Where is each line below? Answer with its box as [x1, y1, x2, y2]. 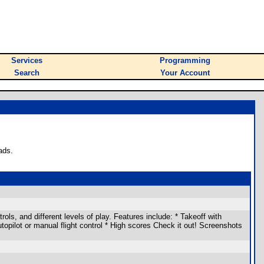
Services [11, 56, 42, 65]
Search [14, 68, 39, 77]
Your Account [160, 68, 210, 77]
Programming [160, 56, 210, 65]
